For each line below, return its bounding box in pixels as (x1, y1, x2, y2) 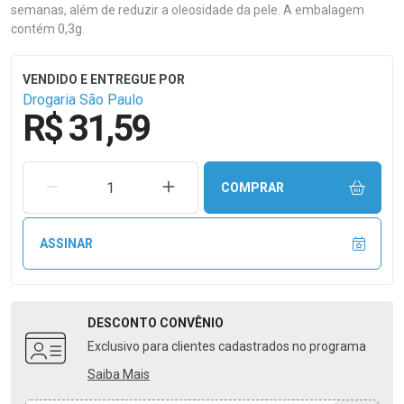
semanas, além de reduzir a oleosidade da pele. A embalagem (11, 3, 364, 17)
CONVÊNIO (160, 316, 224, 330)
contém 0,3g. (11, 22, 85, 36)
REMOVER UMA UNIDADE (58, 179, 207, 194)
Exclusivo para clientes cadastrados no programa (87, 339, 366, 353)
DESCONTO (87, 316, 160, 330)
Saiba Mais (87, 367, 150, 381)
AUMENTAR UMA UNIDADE (173, 179, 333, 194)
